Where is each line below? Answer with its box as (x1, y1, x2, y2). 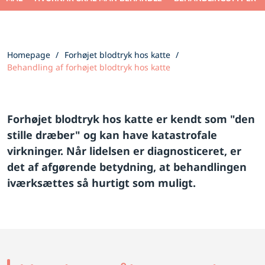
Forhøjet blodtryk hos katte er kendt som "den (7, 111, 255, 126)
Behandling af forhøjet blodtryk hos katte (7, 61, 170, 73)
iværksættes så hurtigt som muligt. (7, 175, 196, 190)
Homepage (7, 49, 50, 60)
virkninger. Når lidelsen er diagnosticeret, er (7, 143, 241, 158)
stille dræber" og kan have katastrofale (7, 127, 217, 142)
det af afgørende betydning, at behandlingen (7, 159, 247, 174)
